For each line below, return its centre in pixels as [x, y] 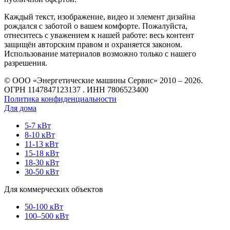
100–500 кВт [47, 216]
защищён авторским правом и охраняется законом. [93, 45]
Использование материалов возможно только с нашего [100, 54]
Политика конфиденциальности [60, 99]
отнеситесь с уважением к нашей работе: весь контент [99, 35]
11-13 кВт [42, 144]
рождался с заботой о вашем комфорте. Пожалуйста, [96, 26]
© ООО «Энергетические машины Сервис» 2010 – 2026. [103, 81]
